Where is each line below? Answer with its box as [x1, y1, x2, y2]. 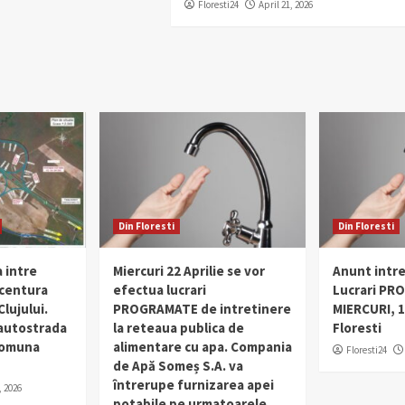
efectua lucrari [113, 280, 206, 298]
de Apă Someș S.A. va [113, 356, 243, 374]
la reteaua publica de [113, 318, 244, 336]
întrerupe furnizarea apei [113, 375, 274, 393]
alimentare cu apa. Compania [113, 337, 292, 355]
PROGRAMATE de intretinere [113, 299, 291, 317]
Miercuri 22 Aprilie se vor [113, 261, 265, 279]
